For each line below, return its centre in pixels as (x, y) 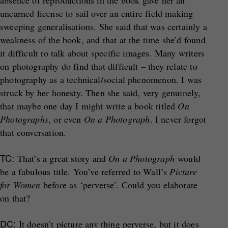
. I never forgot (178, 119)
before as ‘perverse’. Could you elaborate (120, 185)
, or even (66, 119)
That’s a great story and (62, 158)
